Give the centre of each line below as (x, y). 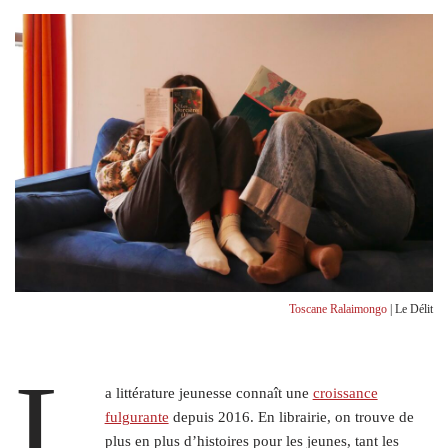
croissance (345, 393)
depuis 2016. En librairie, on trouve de (291, 417)
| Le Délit (410, 309)
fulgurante (136, 417)
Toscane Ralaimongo (338, 309)
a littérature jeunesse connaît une (208, 393)
